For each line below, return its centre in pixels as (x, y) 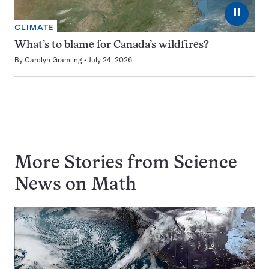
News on (53, 185)
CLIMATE (35, 27)
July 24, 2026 (110, 60)
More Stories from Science (126, 164)
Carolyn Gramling (53, 60)
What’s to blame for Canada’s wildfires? (112, 45)
